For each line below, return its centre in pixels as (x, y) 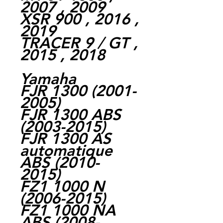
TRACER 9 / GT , (79, 43)
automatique (66, 150)
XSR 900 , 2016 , (79, 19)
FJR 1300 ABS (70, 114)
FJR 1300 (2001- (78, 91)
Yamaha (48, 79)
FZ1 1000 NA (68, 210)
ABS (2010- (60, 162)
